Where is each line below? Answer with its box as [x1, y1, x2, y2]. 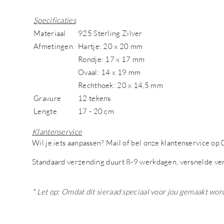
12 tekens [78, 93, 111, 102]
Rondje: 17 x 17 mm [78, 54, 145, 63]
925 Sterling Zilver [78, 28, 142, 37]
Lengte [33, 106, 57, 115]
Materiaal [33, 28, 66, 37]
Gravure [33, 93, 61, 102]
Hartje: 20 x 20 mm [78, 41, 143, 50]
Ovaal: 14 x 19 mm [78, 67, 141, 76]
